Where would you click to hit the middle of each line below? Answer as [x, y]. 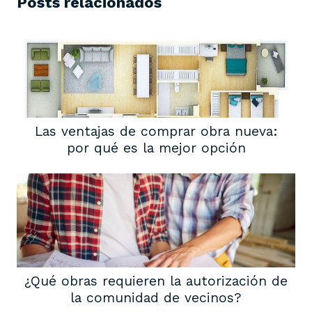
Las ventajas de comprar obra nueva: [156, 132]
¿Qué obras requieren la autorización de [156, 281]
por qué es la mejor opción [156, 148]
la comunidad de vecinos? [156, 298]
